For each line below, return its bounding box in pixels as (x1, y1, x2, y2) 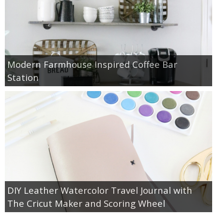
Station (7, 71, 39, 83)
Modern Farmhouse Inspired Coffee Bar (7, 58, 177, 70)
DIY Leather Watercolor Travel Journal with (7, 184, 192, 196)
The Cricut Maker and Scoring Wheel (7, 197, 165, 209)
